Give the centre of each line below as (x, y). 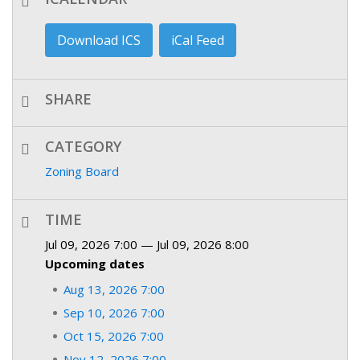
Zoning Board (82, 171)
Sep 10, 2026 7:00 (114, 312)
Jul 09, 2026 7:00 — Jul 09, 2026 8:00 (147, 244)
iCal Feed (198, 40)
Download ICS (99, 40)
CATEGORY (83, 146)
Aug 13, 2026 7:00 (114, 289)
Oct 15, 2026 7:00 (114, 335)
